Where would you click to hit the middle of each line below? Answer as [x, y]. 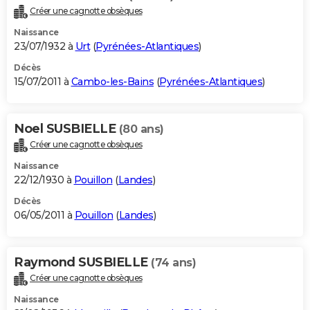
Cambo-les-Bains [112, 82]
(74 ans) [173, 263]
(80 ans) [141, 129]
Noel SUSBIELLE [66, 129]
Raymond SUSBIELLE [82, 263]
